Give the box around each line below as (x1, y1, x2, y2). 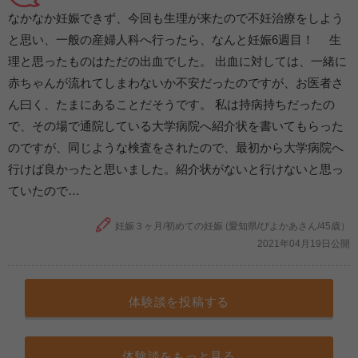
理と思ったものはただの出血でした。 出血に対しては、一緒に (8, 54, 347, 69)
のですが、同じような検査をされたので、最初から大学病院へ (8, 141, 344, 155)
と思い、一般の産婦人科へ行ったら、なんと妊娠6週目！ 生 (8, 33, 341, 47)
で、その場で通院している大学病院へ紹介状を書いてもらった (8, 119, 344, 133)
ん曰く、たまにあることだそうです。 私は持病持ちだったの (8, 97, 335, 112)
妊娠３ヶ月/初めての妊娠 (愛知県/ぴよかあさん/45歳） (115, 221, 350, 233)
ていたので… (8, 184, 80, 198)
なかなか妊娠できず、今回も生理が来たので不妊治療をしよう (8, 11, 344, 26)
